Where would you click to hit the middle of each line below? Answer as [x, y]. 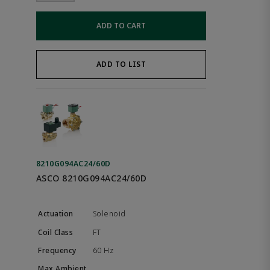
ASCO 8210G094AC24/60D [92, 178]
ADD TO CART [121, 26]
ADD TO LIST [121, 64]
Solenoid [109, 214]
